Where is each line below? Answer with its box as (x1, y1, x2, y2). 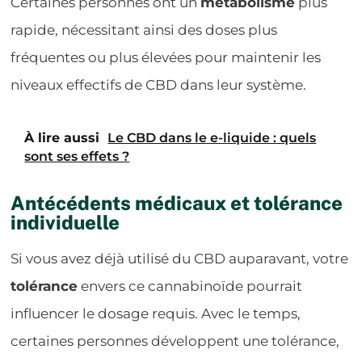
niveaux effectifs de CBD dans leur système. (11, 76, 307, 93)
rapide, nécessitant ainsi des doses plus (11, 21, 278, 38)
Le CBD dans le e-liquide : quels (107, 129, 317, 145)
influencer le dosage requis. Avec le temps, (11, 305, 301, 322)
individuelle (11, 210, 120, 234)
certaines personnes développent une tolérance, (11, 332, 340, 349)
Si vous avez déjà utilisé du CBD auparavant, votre (11, 250, 349, 267)
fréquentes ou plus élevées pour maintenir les (11, 48, 322, 65)
